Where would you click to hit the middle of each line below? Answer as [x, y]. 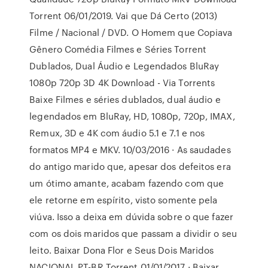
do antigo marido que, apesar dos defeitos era [130, 166]
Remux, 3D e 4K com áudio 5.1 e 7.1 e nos [117, 133]
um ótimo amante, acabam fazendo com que [127, 183]
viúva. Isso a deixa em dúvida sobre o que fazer [131, 217]
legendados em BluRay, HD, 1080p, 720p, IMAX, [132, 116]
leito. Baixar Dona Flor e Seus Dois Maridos [122, 250]
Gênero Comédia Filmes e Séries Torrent [118, 49]
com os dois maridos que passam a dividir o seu [133, 233]
